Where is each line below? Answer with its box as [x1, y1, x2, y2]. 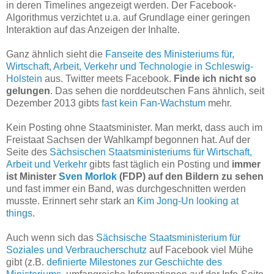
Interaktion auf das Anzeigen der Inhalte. [6, 24, 180, 35]
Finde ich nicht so [174, 73, 256, 84]
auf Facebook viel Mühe [147, 245, 253, 256]
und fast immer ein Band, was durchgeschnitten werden [6, 183, 246, 194]
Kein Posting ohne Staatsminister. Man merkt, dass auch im [6, 122, 262, 133]
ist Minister [6, 171, 59, 182]
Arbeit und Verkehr [6, 159, 87, 170]
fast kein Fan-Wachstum [102, 98, 206, 109]
